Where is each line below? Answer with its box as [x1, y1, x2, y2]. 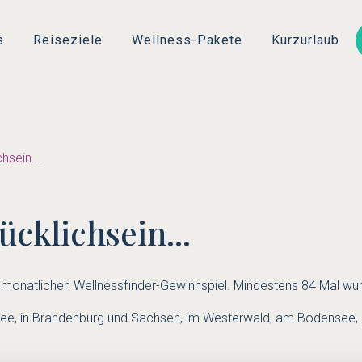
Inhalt [181, 44, 209, 58]
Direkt [181, 3, 213, 18]
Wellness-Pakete [132, 32, 242, 48]
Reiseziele [33, 32, 103, 48]
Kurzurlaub [271, 32, 339, 48]
